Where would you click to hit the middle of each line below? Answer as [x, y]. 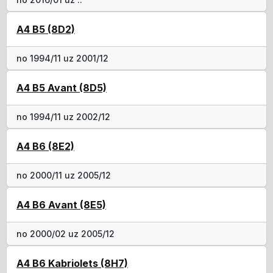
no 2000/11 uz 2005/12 [64, 175]
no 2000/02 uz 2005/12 [66, 233]
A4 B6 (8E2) [45, 146]
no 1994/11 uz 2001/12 [62, 58]
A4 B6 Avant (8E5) [61, 204]
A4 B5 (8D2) [46, 29]
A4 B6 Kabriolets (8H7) [72, 263]
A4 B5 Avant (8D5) [62, 87]
